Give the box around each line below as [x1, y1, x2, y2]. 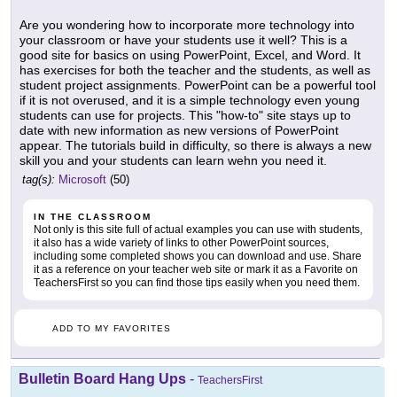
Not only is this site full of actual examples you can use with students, [34, 223, 362, 237]
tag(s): [22, 173, 55, 187]
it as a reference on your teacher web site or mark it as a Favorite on [34, 263, 358, 276]
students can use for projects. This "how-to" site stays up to [19, 108, 351, 123]
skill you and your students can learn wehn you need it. [19, 153, 327, 168]
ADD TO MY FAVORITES [52, 323, 171, 334]
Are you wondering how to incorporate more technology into [19, 18, 354, 33]
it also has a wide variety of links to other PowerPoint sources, [34, 237, 329, 250]
